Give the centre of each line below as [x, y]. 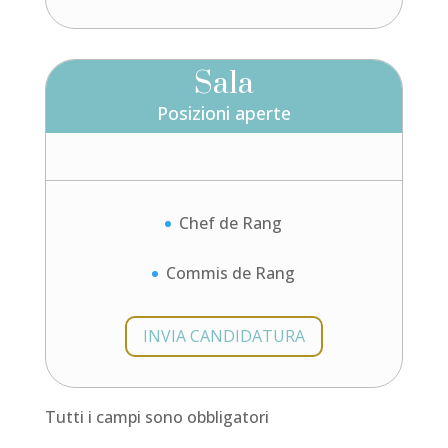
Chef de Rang [231, 222]
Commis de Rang [231, 273]
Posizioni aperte [223, 112]
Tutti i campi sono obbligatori [156, 416]
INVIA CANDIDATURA [223, 336]
